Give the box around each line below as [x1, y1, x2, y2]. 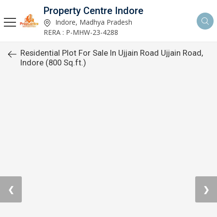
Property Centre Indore [44, 5, 143, 16]
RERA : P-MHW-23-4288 [44, 28, 118, 37]
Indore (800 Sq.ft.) [20, 58, 86, 67]
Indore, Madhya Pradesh [53, 17, 132, 27]
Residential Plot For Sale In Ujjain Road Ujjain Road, [20, 48, 203, 58]
